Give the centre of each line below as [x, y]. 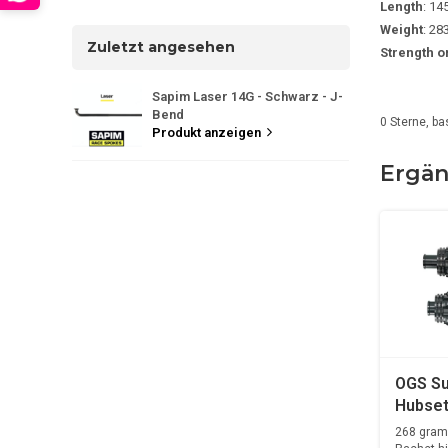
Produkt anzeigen [206, 132]
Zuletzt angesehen [161, 46]
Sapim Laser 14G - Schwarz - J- [247, 96]
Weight [401, 29]
